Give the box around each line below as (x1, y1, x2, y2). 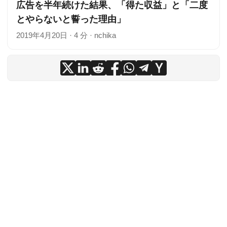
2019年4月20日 (16, 30, 67, 40)
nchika (94, 30, 116, 40)
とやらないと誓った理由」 (16, 14, 126, 24)
